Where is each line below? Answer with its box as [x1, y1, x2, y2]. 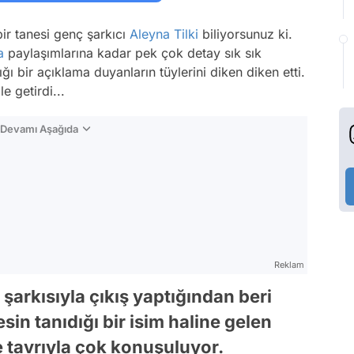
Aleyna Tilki [130, 26, 198, 42]
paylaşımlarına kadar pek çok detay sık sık [4, 45, 262, 61]
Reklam [274, 259, 304, 270]
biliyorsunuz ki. [198, 26, 292, 42]
